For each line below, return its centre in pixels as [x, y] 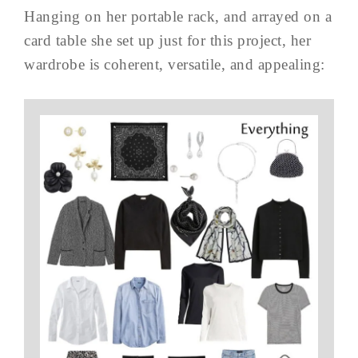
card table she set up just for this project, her [167, 40]
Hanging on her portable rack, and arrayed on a [178, 16]
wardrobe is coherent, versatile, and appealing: [175, 64]
